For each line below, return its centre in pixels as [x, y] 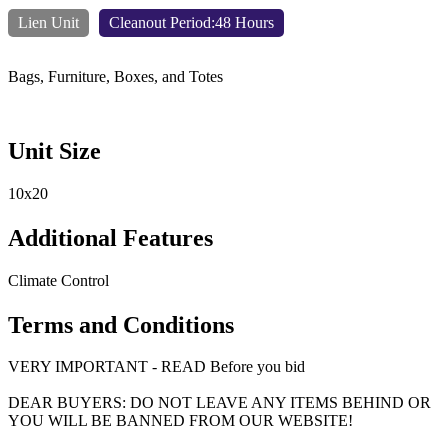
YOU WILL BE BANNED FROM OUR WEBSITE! [180, 421]
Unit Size [54, 150]
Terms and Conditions [121, 324]
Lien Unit [48, 22]
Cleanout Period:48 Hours [191, 22]
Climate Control [58, 280]
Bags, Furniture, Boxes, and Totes [115, 76]
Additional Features [110, 237]
